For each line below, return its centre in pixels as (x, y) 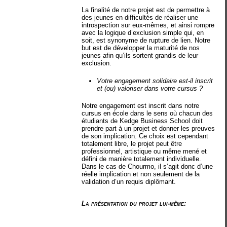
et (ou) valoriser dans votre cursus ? (150, 88)
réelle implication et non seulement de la (141, 174)
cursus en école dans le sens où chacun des (147, 113)
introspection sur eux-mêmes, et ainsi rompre (148, 25)
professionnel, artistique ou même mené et (144, 151)
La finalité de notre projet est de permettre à (146, 10)
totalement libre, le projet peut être (132, 144)
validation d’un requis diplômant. (129, 182)
